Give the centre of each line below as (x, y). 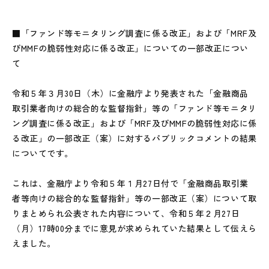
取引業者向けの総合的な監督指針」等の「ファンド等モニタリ (134, 108)
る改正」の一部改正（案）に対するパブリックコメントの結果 (134, 138)
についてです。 (43, 153)
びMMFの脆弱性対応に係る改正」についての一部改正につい (130, 48)
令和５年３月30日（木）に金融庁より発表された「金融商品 (130, 93)
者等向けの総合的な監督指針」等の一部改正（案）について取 (134, 198)
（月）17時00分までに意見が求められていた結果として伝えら (134, 228)
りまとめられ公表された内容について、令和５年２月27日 (126, 213)
